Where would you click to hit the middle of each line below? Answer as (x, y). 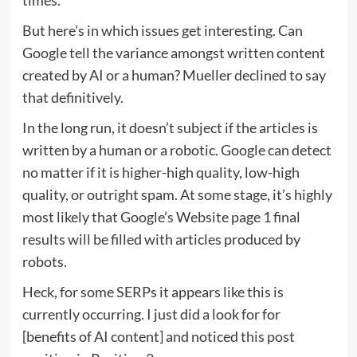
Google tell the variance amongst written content (173, 52)
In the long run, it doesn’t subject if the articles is (170, 127)
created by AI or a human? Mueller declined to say (174, 75)
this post (267, 336)
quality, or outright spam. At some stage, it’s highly (177, 194)
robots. (44, 261)
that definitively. (74, 97)
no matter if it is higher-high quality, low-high (161, 172)
